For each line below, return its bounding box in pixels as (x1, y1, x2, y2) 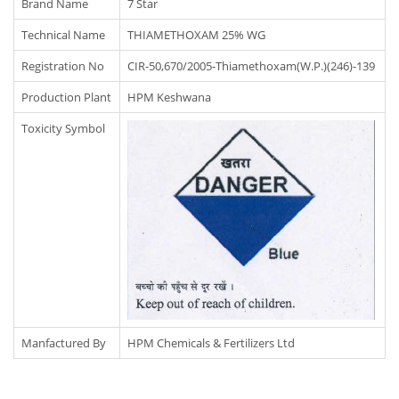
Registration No (21, 58, 104, 75)
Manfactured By (21, 335, 106, 352)
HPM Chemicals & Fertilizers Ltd (127, 335, 295, 352)
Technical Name (21, 27, 105, 44)
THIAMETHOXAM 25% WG (127, 27, 265, 44)
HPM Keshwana (127, 89, 211, 106)
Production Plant (21, 89, 111, 106)
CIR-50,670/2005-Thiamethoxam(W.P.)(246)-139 (127, 58, 375, 75)
